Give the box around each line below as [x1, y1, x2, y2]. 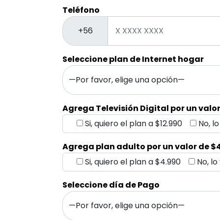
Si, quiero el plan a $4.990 [85, 156, 181, 167]
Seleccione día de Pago [62, 179, 160, 191]
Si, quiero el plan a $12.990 [85, 117, 182, 129]
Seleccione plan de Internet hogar [62, 53, 204, 65]
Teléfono [62, 4, 100, 16]
